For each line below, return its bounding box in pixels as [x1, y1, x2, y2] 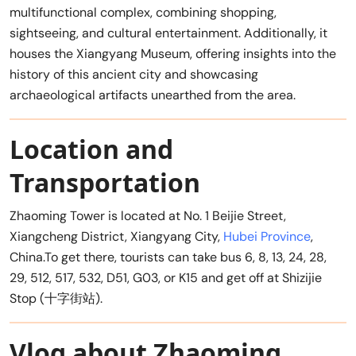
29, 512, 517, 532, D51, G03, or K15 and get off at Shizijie [10, 269, 322, 286]
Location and [10, 131, 173, 166]
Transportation [10, 164, 200, 199]
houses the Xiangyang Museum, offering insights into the [10, 44, 336, 62]
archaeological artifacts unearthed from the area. [10, 86, 296, 103]
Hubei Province [223, 227, 311, 245]
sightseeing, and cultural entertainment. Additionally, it [10, 24, 327, 41]
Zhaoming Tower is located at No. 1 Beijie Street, [10, 207, 286, 224]
